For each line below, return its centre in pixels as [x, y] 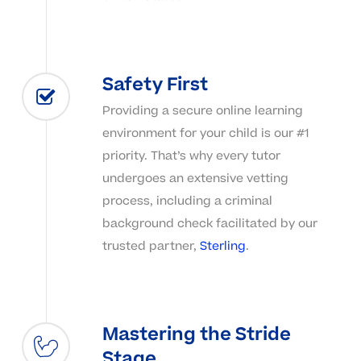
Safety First [155, 84]
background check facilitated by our [210, 223]
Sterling [222, 246]
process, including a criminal [187, 201]
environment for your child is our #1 [205, 133]
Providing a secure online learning [202, 110]
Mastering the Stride [196, 334]
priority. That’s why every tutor [191, 156]
